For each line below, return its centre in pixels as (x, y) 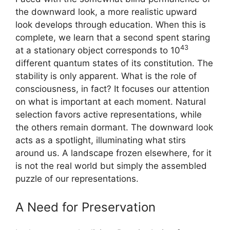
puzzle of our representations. (77, 178)
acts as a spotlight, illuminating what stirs (101, 140)
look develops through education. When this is (111, 24)
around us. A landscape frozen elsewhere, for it (113, 153)
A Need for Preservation (85, 207)
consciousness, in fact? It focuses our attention (112, 89)
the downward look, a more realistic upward (106, 12)
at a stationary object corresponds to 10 (98, 50)
